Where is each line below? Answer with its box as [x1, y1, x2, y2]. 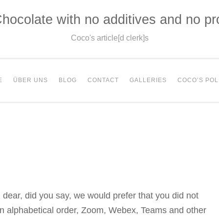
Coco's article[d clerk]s [70, 34, 149, 42]
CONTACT [88, 77, 119, 84]
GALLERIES [130, 77, 167, 84]
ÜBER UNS [13, 77, 48, 84]
